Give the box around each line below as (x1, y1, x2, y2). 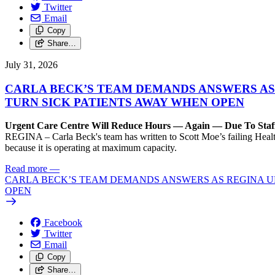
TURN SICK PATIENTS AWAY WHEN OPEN (5, 95, 244, 109)
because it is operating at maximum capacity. (5, 142, 177, 153)
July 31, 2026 (5, 60, 58, 70)
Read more (5, 163, 47, 174)
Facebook (44, 217, 82, 228)
